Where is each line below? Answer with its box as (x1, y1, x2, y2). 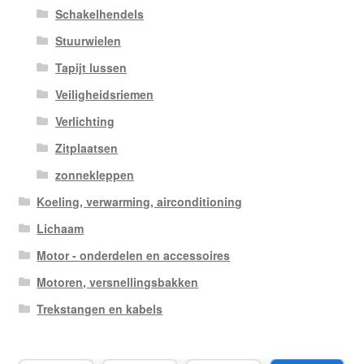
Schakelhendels (54, 5, 144, 22)
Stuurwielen (54, 32, 121, 49)
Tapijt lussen (54, 58, 127, 76)
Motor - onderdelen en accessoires (37, 246, 231, 263)
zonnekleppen (54, 166, 134, 183)
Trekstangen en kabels (37, 300, 163, 317)
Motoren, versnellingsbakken (37, 273, 199, 290)
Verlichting (54, 112, 115, 129)
